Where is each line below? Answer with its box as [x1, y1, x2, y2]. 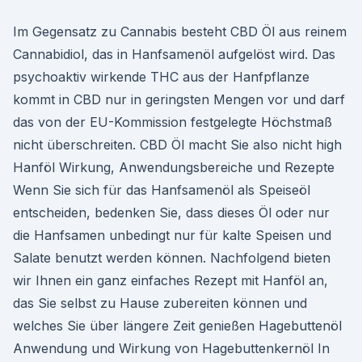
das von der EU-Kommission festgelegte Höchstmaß [13, 114, 332, 130]
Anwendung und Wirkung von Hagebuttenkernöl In [13, 340, 330, 356]
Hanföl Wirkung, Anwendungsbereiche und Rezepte [13, 159, 335, 175]
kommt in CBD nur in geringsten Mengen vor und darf [13, 91, 345, 107]
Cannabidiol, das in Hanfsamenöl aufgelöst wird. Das [13, 46, 335, 62]
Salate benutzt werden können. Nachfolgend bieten [13, 250, 330, 266]
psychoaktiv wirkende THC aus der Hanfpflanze [13, 69, 309, 85]
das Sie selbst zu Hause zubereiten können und [13, 295, 307, 311]
